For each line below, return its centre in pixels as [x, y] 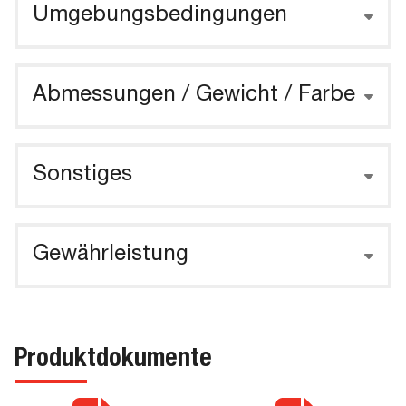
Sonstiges [82, 176]
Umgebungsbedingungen [160, 16]
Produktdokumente [113, 361]
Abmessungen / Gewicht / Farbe [194, 96]
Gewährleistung [111, 256]
